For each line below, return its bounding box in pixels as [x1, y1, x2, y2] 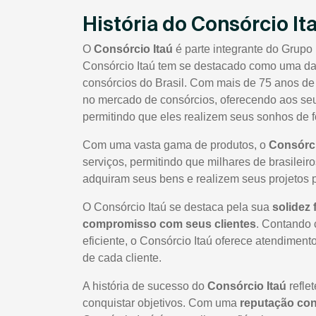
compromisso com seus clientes [83, 218, 256, 231]
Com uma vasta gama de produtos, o [83, 139, 269, 152]
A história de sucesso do [83, 280, 207, 293]
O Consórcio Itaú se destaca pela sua [83, 201, 272, 214]
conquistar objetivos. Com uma [83, 297, 240, 310]
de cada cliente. [83, 252, 162, 265]
